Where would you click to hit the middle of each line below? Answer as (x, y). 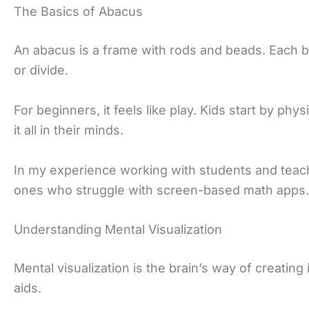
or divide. (41, 70)
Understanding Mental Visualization (118, 230)
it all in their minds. (69, 130)
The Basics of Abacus (78, 11)
